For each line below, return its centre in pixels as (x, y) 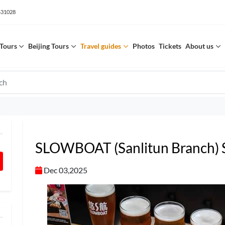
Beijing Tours (49, 46)
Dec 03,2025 (65, 170)
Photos (143, 46)
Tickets (170, 46)
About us (199, 46)
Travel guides (101, 46)
